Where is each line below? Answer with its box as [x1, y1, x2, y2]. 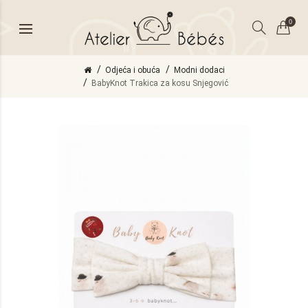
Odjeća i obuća [104, 65, 160, 75]
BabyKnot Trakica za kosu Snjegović [91, 78, 228, 88]
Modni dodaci [173, 65, 225, 75]
